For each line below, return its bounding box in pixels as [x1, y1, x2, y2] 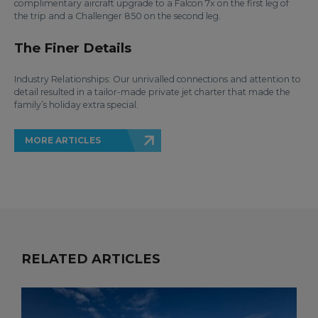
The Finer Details [14, 40, 131, 56]
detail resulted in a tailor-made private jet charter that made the [14, 87, 290, 97]
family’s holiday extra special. [14, 99, 138, 110]
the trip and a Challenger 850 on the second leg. [14, 11, 221, 21]
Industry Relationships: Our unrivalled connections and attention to [14, 74, 301, 84]
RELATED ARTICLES [21, 251, 160, 267]
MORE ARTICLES [25, 135, 101, 146]
